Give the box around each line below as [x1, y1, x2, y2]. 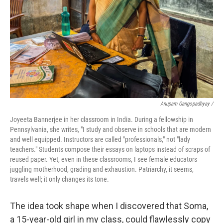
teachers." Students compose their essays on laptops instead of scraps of [10, 145, 210, 153]
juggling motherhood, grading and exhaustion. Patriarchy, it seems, [10, 165, 194, 173]
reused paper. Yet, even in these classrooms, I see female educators [10, 155, 197, 163]
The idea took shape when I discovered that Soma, [10, 201, 208, 211]
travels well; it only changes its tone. [10, 175, 109, 183]
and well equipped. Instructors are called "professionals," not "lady [10, 135, 190, 143]
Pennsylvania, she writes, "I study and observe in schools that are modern [10, 125, 211, 133]
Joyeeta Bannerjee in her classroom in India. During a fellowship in [10, 115, 193, 123]
